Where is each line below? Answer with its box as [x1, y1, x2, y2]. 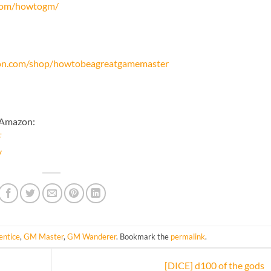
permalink [171, 231, 206, 241]
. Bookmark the [116, 231, 171, 241]
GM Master [24, 231, 64, 241]
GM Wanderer [67, 231, 117, 241]
